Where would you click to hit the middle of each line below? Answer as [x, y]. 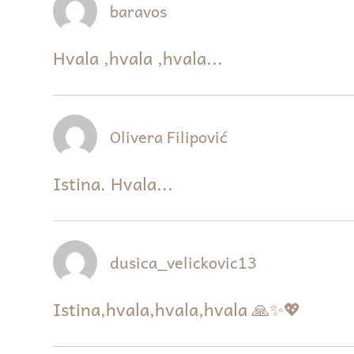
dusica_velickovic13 [184, 263]
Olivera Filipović [169, 137]
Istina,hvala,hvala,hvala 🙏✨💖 [177, 309]
